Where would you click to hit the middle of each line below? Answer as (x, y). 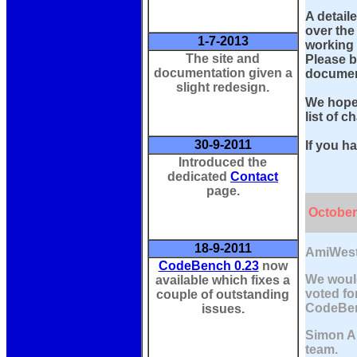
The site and (223, 59)
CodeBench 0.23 (208, 266)
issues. (223, 309)
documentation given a (223, 73)
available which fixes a (223, 280)
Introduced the (223, 162)
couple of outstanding (223, 294)
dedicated (199, 177)
